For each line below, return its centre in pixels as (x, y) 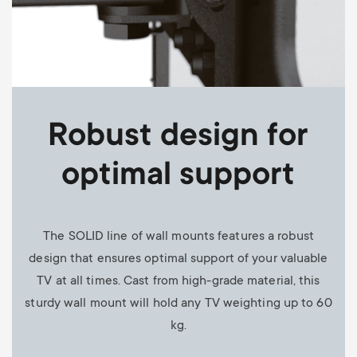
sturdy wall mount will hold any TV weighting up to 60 (178, 303)
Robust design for (178, 137)
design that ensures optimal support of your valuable (178, 259)
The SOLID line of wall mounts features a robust (178, 236)
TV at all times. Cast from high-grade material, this (178, 281)
